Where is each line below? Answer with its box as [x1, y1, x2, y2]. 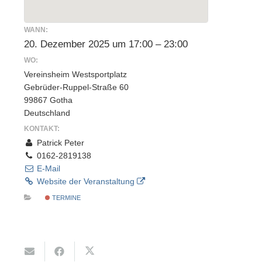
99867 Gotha [23, 95, 73, 105]
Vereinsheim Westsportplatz [23, 69, 127, 79]
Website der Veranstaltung [34, 177, 137, 186]
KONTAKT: [23, 125, 60, 133]
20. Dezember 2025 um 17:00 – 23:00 [23, 38, 188, 50]
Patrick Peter [34, 138, 84, 147]
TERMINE [50, 194, 81, 201]
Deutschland [23, 108, 70, 118]
